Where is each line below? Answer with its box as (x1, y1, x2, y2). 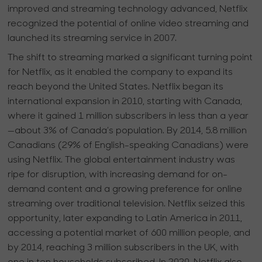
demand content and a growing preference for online (8, 185, 243, 195)
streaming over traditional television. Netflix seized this (8, 199, 246, 209)
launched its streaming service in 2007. (8, 34, 177, 44)
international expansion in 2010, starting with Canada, (8, 97, 243, 107)
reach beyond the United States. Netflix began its (8, 82, 224, 92)
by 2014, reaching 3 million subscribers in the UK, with (8, 243, 239, 253)
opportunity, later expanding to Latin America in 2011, (8, 214, 243, 224)
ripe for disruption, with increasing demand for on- (8, 170, 228, 180)
